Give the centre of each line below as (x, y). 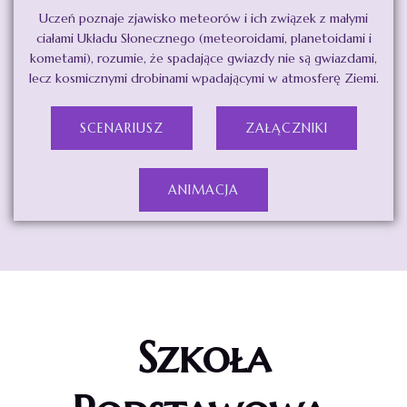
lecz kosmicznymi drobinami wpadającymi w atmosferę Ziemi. (203, 79)
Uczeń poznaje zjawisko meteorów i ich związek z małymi (203, 19)
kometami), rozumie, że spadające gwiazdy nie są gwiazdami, (203, 59)
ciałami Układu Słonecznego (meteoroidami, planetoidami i (203, 39)
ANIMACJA (203, 190)
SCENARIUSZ (121, 129)
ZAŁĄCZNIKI (286, 129)
